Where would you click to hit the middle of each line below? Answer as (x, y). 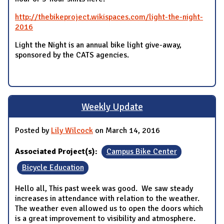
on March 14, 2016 (126, 131)
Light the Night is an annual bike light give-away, (98, 45)
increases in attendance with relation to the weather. (108, 199)
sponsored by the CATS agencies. (74, 55)
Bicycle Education (53, 168)
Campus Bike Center (141, 152)
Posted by (33, 131)
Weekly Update (112, 107)
